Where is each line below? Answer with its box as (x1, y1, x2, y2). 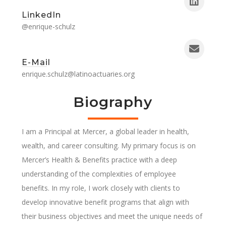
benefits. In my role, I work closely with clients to (21, 183, 180, 193)
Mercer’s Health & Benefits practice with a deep (21, 154, 177, 164)
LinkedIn (21, 10, 61, 20)
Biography (73, 93, 153, 110)
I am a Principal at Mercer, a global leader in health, (21, 126, 189, 136)
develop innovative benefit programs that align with (21, 197, 189, 207)
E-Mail (21, 57, 50, 67)
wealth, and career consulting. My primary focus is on (21, 140, 196, 150)
